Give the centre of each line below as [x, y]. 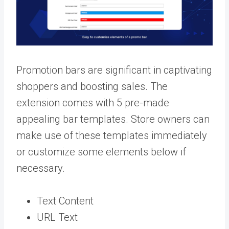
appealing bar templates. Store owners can [113, 119]
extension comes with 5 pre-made [93, 102]
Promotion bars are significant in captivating [114, 70]
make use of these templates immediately [112, 135]
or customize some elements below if [101, 152]
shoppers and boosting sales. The [92, 86]
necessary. [42, 168]
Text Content [65, 201]
